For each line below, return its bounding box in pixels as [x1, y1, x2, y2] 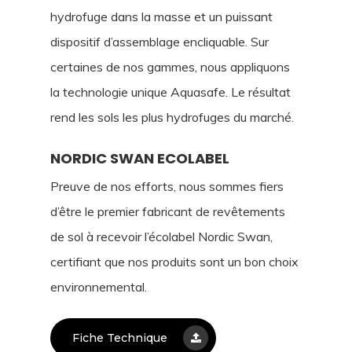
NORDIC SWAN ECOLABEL [50, 148, 229, 168]
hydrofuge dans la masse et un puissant [50, 8, 273, 24]
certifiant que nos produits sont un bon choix [50, 253, 299, 269]
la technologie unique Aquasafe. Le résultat [50, 83, 291, 100]
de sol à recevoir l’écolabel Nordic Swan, [50, 228, 273, 244]
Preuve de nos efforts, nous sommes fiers [50, 178, 284, 194]
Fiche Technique [72, 330, 167, 345]
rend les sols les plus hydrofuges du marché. [50, 108, 294, 125]
